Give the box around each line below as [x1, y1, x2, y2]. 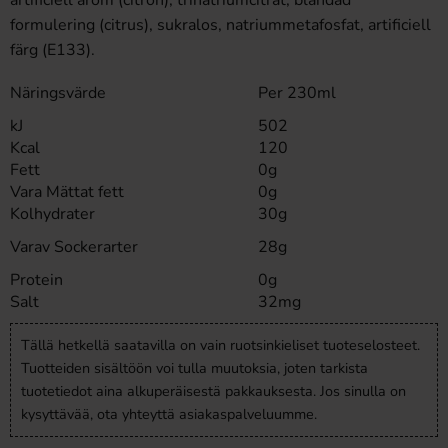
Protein [10, 269, 63, 291]
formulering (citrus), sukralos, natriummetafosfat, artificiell [10, 14, 431, 36]
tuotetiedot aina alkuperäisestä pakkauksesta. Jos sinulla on [21, 381, 406, 401]
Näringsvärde [10, 82, 106, 104]
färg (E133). [10, 39, 99, 61]
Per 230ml [258, 82, 336, 104]
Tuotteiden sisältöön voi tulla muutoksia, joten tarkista [21, 358, 368, 378]
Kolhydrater [10, 203, 95, 225]
